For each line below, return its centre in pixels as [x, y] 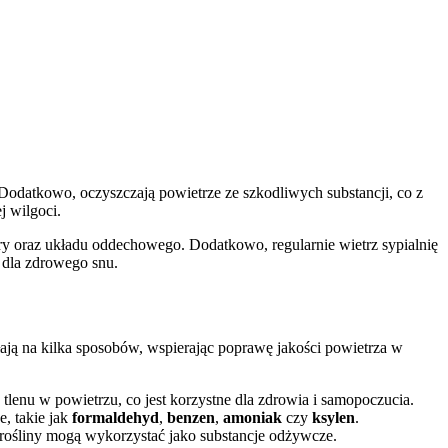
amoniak [252, 417]
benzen [191, 417]
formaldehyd [115, 417]
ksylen [333, 417]
